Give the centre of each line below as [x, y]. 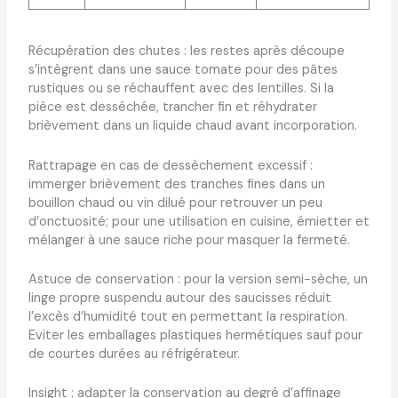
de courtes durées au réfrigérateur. [134, 354]
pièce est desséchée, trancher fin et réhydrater [172, 107]
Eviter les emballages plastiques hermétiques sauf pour [195, 335]
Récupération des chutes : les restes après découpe [186, 52]
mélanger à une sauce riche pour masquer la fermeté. [189, 240]
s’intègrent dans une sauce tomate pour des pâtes [183, 70]
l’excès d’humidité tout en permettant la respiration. [187, 316]
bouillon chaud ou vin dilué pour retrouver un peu [175, 203]
